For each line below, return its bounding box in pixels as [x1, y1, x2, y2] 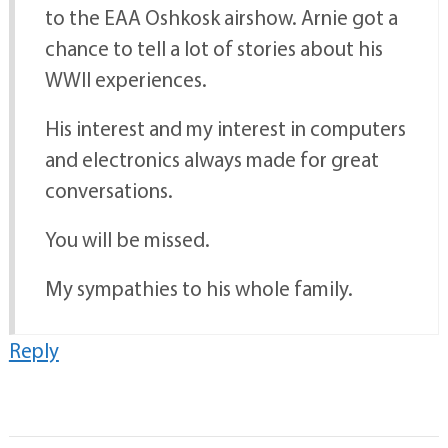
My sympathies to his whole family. [44, 275, 353, 302]
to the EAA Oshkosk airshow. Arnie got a [44, 4, 398, 31]
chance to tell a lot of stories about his [44, 35, 383, 62]
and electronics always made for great [44, 146, 379, 173]
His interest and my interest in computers [44, 115, 406, 142]
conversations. [44, 177, 173, 204]
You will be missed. [44, 226, 210, 253]
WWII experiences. [44, 66, 207, 93]
